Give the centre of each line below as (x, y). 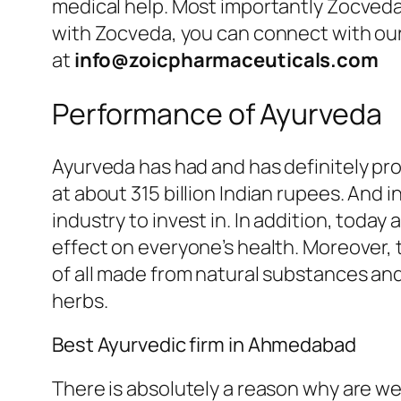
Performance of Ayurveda (217, 113)
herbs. (80, 301)
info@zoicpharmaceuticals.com (226, 60)
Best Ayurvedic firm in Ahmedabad (204, 345)
